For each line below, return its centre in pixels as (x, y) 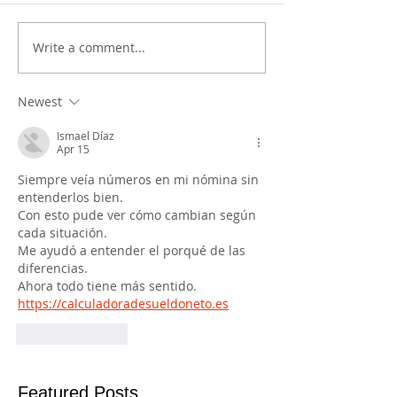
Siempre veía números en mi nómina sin (140, 179)
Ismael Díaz (86, 135)
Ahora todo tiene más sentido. (111, 285)
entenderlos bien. (70, 197)
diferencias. (53, 268)
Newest (40, 101)
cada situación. (62, 232)
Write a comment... (89, 47)
